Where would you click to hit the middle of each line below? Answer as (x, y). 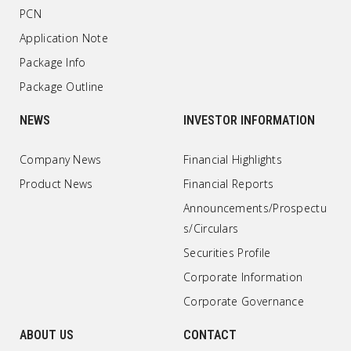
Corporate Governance (244, 301)
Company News (61, 159)
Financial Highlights (233, 159)
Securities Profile (227, 253)
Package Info (53, 62)
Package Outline (62, 87)
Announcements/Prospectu (255, 208)
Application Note (64, 38)
